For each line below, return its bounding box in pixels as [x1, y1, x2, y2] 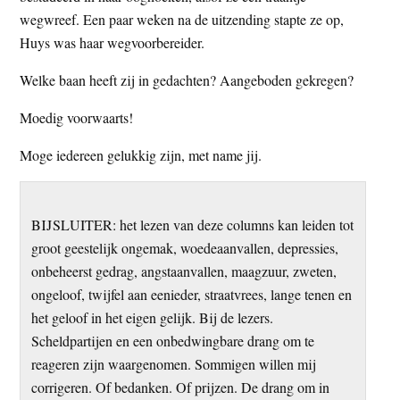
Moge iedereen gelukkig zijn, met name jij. [20, 145, 262, 164]
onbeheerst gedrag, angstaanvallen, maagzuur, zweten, [30, 261, 337, 280]
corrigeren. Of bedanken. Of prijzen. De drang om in [30, 377, 329, 396]
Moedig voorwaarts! [20, 107, 134, 127]
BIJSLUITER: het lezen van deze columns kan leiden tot [30, 214, 354, 234]
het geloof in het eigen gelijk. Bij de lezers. [30, 307, 273, 327]
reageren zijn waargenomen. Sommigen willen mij [30, 354, 316, 373]
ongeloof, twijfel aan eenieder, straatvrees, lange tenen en [30, 284, 352, 304]
